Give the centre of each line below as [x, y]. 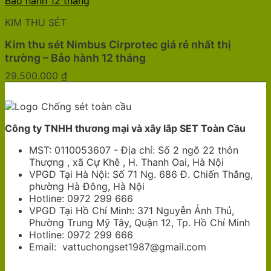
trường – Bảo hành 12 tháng [75, 57]
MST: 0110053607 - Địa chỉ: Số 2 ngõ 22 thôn [134, 150]
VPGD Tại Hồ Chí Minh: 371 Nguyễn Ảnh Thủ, [132, 210]
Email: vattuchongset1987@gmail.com [118, 247]
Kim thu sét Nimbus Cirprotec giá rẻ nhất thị [118, 44]
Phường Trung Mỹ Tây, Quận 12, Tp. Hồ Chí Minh [139, 222]
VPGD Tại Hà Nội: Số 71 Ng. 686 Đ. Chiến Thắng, [141, 174]
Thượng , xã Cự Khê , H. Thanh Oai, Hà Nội [126, 162]
